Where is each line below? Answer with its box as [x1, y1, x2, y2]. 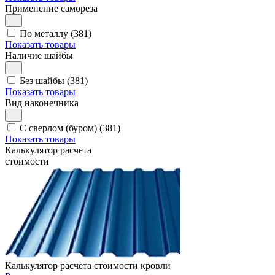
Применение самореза [5, 2, 98, 14]
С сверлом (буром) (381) [20, 122, 120, 133]
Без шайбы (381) [20, 75, 88, 86]
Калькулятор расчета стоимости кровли [5, 260, 171, 271]
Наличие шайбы [5, 50, 73, 61]
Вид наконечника [5, 97, 79, 108]
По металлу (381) [20, 28, 91, 39]
